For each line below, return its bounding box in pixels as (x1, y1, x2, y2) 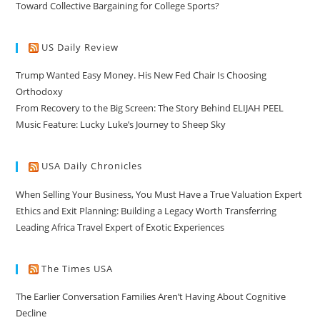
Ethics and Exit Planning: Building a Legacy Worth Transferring (16, 204, 277, 217)
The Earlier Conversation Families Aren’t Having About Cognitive (16, 290, 286, 304)
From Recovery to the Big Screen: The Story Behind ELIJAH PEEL (16, 101, 284, 115)
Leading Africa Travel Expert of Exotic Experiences (16, 220, 225, 234)
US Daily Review (41, 40, 119, 54)
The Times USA (41, 261, 114, 275)
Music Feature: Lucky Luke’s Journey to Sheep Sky (16, 118, 226, 131)
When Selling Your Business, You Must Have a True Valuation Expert (16, 187, 303, 201)
